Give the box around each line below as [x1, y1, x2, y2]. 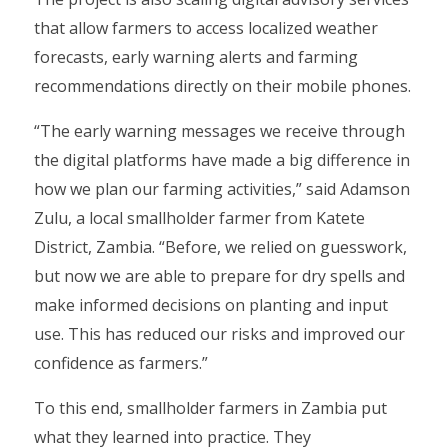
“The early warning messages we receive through [34, 120, 405, 142]
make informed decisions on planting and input [34, 294, 388, 316]
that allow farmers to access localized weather [34, 17, 378, 39]
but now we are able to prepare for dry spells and [34, 265, 405, 287]
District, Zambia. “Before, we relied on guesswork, [34, 236, 407, 258]
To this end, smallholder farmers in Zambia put [34, 397, 387, 419]
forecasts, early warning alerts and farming [34, 46, 358, 68]
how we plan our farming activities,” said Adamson [34, 178, 410, 200]
